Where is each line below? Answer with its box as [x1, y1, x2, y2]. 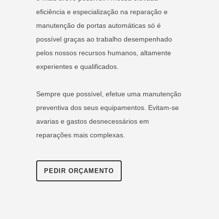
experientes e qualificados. [36, 62, 119, 70]
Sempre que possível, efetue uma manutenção [36, 89, 181, 98]
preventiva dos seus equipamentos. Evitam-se [36, 103, 179, 111]
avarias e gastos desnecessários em [36, 117, 149, 125]
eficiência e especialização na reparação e [36, 7, 168, 16]
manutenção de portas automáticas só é [36, 21, 161, 29]
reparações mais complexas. [36, 131, 125, 139]
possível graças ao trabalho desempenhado [36, 35, 172, 43]
